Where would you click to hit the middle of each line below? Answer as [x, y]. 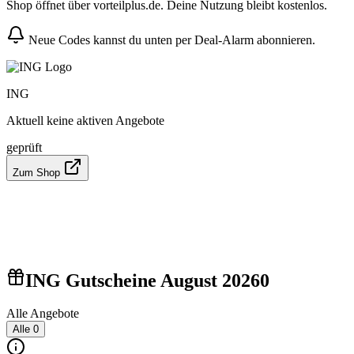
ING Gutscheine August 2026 [143, 280]
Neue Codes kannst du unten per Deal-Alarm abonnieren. [170, 40]
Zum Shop [38, 172]
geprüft [24, 147]
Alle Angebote [43, 314]
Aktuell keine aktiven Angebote [85, 120]
